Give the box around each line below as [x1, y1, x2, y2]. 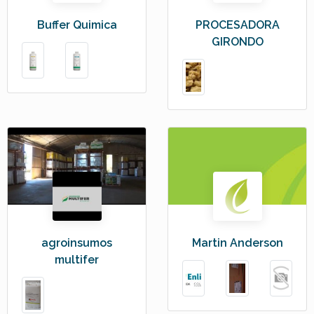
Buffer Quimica [36, 18, 117, 32]
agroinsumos [41, 235, 112, 250]
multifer [55, 252, 99, 266]
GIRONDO [211, 35, 264, 49]
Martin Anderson [191, 235, 283, 250]
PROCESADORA [195, 18, 280, 32]
